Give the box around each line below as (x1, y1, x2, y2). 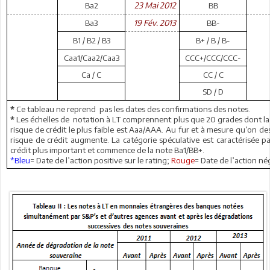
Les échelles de (16, 114, 70, 124)
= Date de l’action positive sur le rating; (30, 155, 171, 165)
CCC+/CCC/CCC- (185, 52, 241, 63)
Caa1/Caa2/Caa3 (63, 52, 119, 63)
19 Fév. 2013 (134, 17, 176, 28)
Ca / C (81, 69, 101, 80)
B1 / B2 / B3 (72, 35, 110, 45)
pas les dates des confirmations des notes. (99, 104, 250, 114)
